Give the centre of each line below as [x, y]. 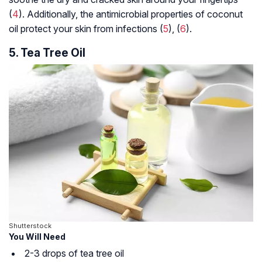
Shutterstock [30, 225]
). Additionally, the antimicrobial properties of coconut [131, 14]
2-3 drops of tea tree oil [74, 253]
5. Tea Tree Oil [47, 53]
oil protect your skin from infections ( [86, 29]
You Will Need [37, 236]
